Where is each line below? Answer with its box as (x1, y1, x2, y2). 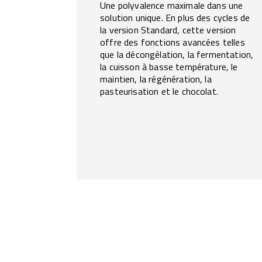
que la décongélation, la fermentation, (100, 47, 254, 61)
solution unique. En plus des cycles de (100, 11, 250, 25)
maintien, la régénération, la (100, 72, 212, 86)
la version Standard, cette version (100, 23, 236, 37)
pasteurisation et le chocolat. (100, 84, 218, 98)
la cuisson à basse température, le (100, 60, 238, 74)
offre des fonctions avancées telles (100, 35, 245, 49)
